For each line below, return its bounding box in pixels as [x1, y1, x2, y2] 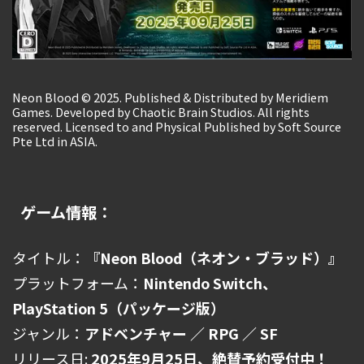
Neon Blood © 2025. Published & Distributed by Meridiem [12, 89, 328, 106]
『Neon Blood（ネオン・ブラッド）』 [85, 247, 343, 269]
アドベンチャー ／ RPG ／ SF [84, 323, 278, 344]
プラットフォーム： [12, 272, 143, 294]
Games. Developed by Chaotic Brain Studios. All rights [12, 103, 310, 121]
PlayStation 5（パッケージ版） [12, 297, 225, 319]
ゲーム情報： [20, 201, 112, 224]
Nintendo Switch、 [143, 272, 277, 294]
